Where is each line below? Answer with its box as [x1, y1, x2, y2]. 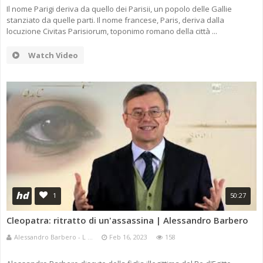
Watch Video [28, 50, 78, 61]
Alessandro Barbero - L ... [14, 232, 93, 242]
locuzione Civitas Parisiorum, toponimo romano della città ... [6, 26, 217, 37]
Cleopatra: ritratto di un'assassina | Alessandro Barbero [6, 214, 248, 227]
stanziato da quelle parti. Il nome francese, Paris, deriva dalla [6, 15, 224, 26]
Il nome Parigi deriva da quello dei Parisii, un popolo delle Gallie [6, 4, 232, 15]
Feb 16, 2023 [109, 232, 147, 242]
